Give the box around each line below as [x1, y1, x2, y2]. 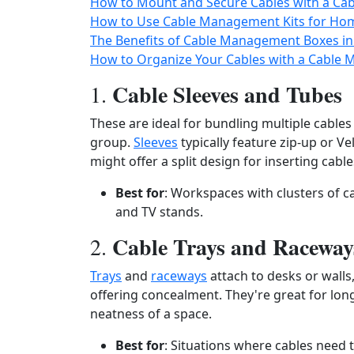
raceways [151, 267, 207, 284]
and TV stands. [115, 203, 203, 220]
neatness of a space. [90, 305, 212, 322]
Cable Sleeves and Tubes [112, 78, 342, 111]
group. [90, 134, 134, 151]
